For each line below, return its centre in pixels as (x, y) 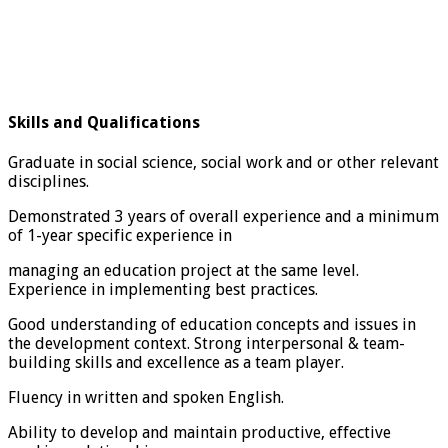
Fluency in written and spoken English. (146, 397)
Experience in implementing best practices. (163, 289)
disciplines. (48, 181)
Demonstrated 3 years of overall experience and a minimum (223, 216)
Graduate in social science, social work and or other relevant (223, 162)
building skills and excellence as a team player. (176, 362)
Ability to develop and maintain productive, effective (199, 432)
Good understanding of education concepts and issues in (212, 324)
